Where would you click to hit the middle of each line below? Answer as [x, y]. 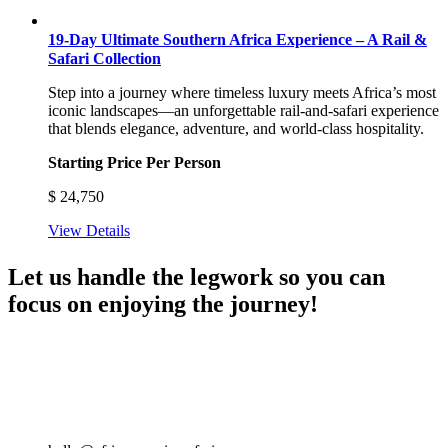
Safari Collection [104, 58]
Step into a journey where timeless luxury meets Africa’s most [242, 92]
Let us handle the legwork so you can [196, 277]
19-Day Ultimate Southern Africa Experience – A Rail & [237, 39]
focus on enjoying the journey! [163, 304]
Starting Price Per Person [134, 162]
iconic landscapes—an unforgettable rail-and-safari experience [243, 110]
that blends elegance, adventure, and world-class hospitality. [236, 128]
